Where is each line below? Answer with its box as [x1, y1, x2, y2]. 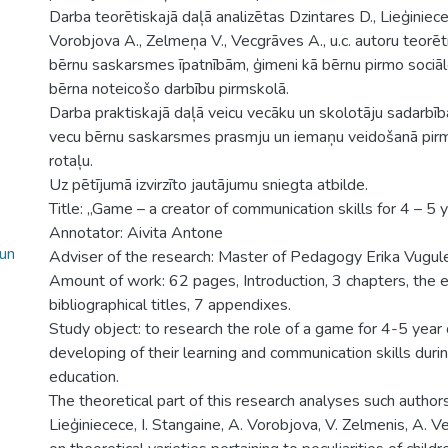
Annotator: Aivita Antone [49, 222, 223, 244]
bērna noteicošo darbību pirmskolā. [49, 78, 289, 100]
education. [49, 366, 119, 388]
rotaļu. [49, 150, 93, 172]
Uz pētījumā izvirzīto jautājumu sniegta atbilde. [49, 174, 368, 196]
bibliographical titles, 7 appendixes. [49, 294, 291, 316]
